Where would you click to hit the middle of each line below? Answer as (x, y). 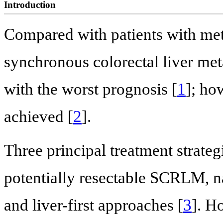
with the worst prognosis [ (91, 89)
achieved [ (39, 116)
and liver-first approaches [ (94, 205)
